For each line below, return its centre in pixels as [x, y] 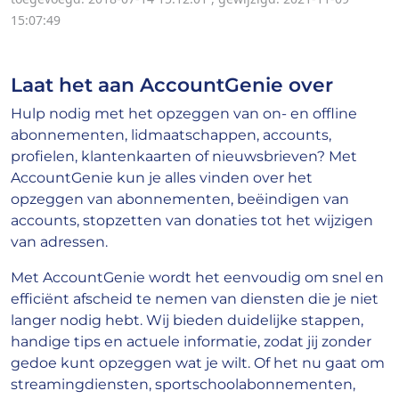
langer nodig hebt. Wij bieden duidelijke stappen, [187, 321]
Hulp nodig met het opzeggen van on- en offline [184, 114]
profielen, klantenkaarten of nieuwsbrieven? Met [184, 157]
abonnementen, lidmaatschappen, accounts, [171, 135]
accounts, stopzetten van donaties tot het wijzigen [192, 221]
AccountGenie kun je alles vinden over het [162, 178]
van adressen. [59, 242]
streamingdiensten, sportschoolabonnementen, [183, 385]
